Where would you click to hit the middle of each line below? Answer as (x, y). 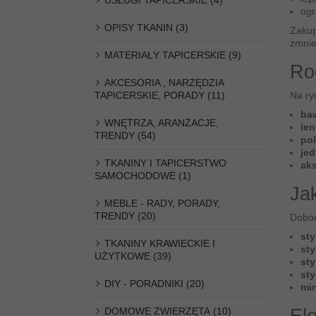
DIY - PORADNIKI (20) (155, 284)
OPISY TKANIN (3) (147, 28)
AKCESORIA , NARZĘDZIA (165, 83)
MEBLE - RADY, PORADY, (163, 203)
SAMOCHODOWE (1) (143, 176)
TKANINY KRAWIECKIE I (160, 243)
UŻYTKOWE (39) (133, 256)
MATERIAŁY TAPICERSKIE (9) (173, 55)
